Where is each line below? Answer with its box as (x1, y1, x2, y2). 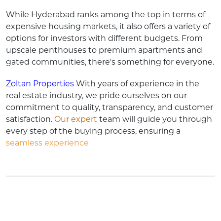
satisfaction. (6, 114, 54, 124)
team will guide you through (97, 114, 212, 124)
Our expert (54, 114, 97, 124)
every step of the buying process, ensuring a (6, 126, 181, 136)
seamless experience (6, 138, 89, 147)
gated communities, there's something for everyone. (6, 57, 214, 67)
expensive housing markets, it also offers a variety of (6, 21, 210, 31)
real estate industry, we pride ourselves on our (6, 90, 187, 100)
